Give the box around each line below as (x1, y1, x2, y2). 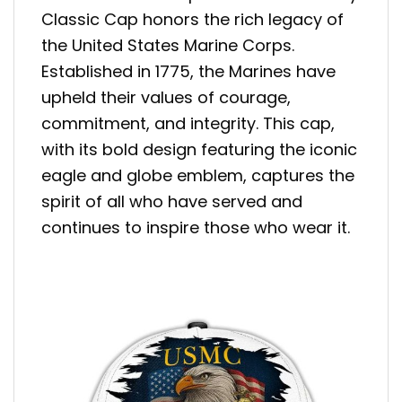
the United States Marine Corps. (41, 33, 294, 57)
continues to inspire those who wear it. (41, 215, 350, 239)
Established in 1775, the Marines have (41, 59, 336, 83)
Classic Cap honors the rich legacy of (41, 7, 344, 31)
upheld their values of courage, (41, 85, 291, 109)
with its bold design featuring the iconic (41, 137, 357, 161)
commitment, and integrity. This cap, (41, 111, 335, 135)
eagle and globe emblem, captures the (41, 163, 354, 187)
